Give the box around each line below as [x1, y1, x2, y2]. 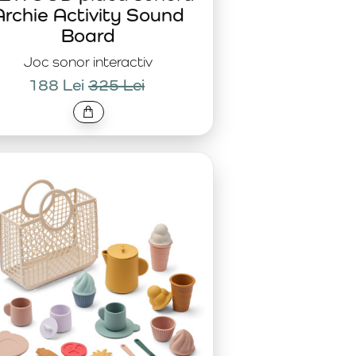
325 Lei [88, 75, 145, 95]
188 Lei [28, 75, 84, 95]
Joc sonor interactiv [24, 53, 153, 70]
